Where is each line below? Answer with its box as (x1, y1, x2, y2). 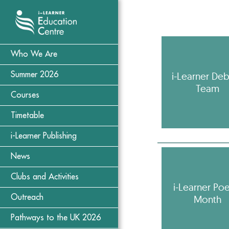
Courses (11, 91, 39, 100)
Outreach (11, 193, 43, 202)
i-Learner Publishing (11, 132, 77, 141)
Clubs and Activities (11, 173, 79, 181)
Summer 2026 (11, 71, 58, 79)
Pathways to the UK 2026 (11, 214, 101, 222)
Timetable (11, 111, 44, 120)
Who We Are (11, 50, 57, 59)
